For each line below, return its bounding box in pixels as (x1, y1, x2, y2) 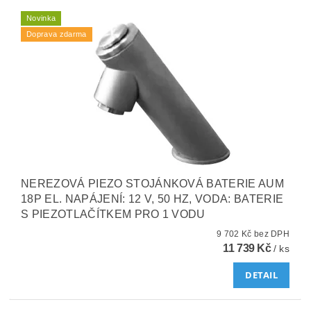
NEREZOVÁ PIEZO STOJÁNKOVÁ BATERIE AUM (21, 177, 284, 190)
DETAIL (245, 269, 278, 282)
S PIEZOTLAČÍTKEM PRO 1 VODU (21, 208, 205, 220)
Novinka (26, 13, 56, 22)
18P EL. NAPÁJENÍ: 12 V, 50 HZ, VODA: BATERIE (21, 192, 284, 205)
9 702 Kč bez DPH (253, 228, 290, 239)
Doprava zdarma (26, 29, 87, 38)
